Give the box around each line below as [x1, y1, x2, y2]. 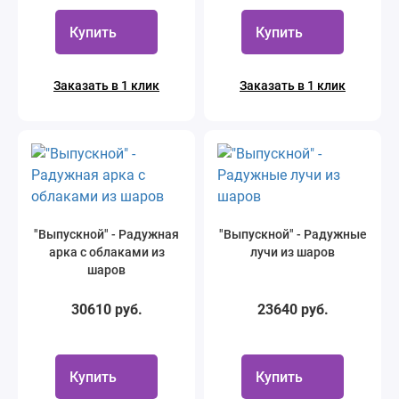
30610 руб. [70, 301, 142, 318]
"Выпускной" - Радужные [218, 227, 367, 241]
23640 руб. [256, 301, 329, 318]
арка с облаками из [48, 245, 165, 259]
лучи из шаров [250, 245, 335, 259]
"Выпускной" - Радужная [34, 227, 179, 241]
